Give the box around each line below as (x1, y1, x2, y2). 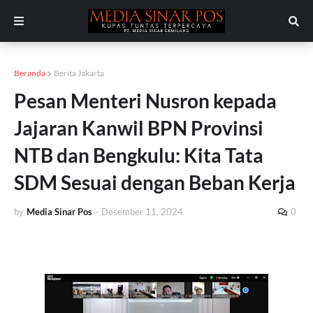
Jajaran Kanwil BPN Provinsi (14, 116, 263, 140)
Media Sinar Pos (27, 206, 92, 217)
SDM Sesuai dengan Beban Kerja (14, 170, 296, 194)
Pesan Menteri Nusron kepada (14, 89, 277, 112)
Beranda (14, 68, 45, 78)
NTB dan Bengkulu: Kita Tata (14, 143, 263, 167)
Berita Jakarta (54, 68, 104, 78)
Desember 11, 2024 (101, 206, 183, 217)
